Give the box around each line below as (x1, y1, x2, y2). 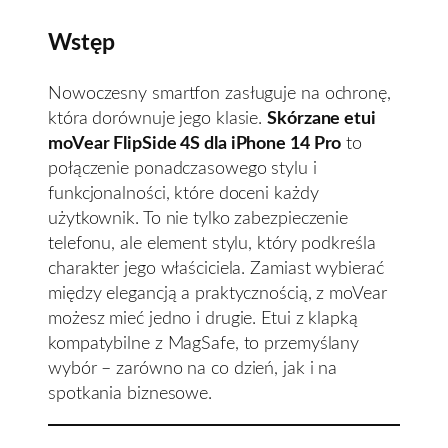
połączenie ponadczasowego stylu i (48, 158, 317, 178)
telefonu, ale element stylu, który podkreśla (48, 233, 376, 253)
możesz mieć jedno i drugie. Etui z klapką (48, 308, 358, 328)
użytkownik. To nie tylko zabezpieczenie (48, 208, 349, 228)
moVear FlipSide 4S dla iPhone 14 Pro (48, 133, 342, 153)
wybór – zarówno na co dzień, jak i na (48, 358, 338, 378)
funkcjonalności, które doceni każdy (48, 183, 319, 203)
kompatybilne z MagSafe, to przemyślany (48, 333, 360, 353)
